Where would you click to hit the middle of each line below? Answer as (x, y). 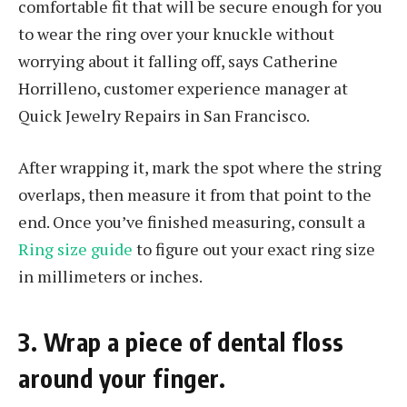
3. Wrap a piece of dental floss (181, 341)
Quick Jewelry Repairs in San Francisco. (164, 115)
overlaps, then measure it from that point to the (195, 195)
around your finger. (122, 377)
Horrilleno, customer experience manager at (183, 88)
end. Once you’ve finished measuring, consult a (192, 222)
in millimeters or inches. (110, 277)
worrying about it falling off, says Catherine (178, 60)
